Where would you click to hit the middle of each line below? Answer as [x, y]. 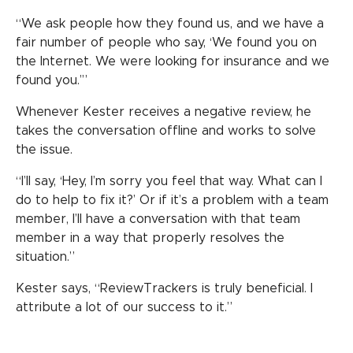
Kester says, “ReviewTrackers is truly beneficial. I [164, 289]
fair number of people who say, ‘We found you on [166, 43]
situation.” [45, 257]
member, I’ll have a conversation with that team [158, 219]
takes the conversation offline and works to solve [166, 131]
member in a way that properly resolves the [150, 238]
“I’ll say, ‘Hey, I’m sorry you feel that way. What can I [169, 182]
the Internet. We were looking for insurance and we [173, 62]
